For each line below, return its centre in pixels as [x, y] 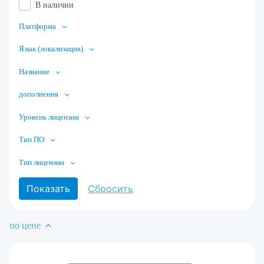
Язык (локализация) [51, 49]
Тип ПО [32, 140]
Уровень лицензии [49, 117]
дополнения [39, 94]
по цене [25, 226]
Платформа [37, 26]
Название [34, 71]
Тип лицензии [42, 162]
